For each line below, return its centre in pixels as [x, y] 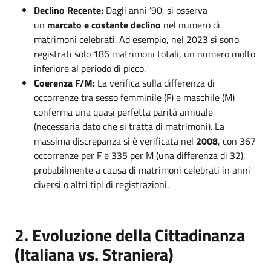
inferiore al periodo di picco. [90, 68]
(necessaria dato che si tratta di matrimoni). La [129, 126]
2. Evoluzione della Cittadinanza [130, 235]
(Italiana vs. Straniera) [94, 254]
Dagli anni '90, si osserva [155, 10]
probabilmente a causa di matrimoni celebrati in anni [142, 170]
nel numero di [191, 25]
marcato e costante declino [104, 25]
